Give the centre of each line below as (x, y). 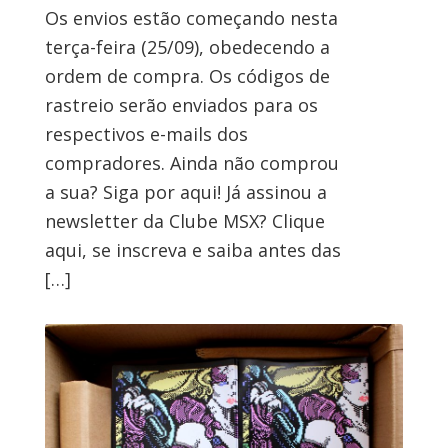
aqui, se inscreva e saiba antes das (192, 250)
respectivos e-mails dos (146, 134)
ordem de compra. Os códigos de (187, 76)
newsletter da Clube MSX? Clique (184, 221)
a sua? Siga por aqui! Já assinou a (185, 192)
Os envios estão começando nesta (191, 18)
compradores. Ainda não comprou (191, 163)
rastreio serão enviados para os (181, 105)
